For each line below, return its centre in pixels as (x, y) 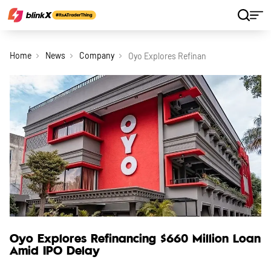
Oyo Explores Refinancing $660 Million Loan (135, 239)
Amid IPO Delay (55, 251)
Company (97, 55)
